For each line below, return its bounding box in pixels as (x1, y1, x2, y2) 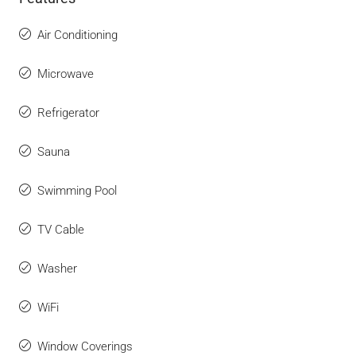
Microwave (37, 67, 94, 81)
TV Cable (37, 222, 84, 237)
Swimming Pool (37, 184, 117, 198)
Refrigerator (37, 106, 99, 120)
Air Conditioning (37, 28, 118, 42)
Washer (37, 261, 77, 276)
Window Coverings (37, 339, 133, 354)
